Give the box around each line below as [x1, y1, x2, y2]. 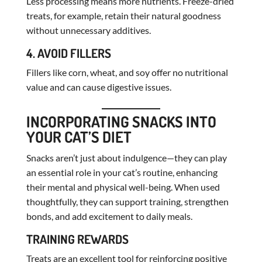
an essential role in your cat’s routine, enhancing [26, 166, 218, 178]
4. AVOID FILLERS [26, 44, 111, 61]
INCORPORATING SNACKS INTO [26, 111, 216, 131]
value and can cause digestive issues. [26, 81, 171, 92]
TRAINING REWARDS [26, 230, 129, 247]
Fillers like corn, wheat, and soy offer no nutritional [26, 66, 228, 78]
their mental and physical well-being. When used [26, 181, 220, 192]
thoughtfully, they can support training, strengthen [26, 195, 229, 207]
